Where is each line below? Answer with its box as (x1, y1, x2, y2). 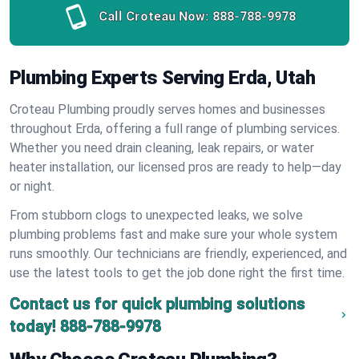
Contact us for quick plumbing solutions (10, 294, 305, 313)
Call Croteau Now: (99, 9, 209, 24)
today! (10, 317, 56, 336)
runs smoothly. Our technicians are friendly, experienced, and (10, 246, 347, 261)
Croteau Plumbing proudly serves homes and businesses (10, 102, 325, 117)
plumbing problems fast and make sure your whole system (10, 227, 337, 242)
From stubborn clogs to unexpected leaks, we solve (10, 208, 303, 223)
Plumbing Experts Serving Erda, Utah (10, 67, 315, 89)
